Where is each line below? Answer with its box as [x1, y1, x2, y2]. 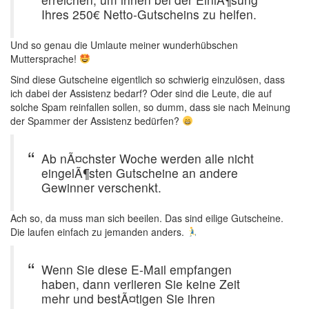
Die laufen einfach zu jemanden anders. [10, 225, 187, 239]
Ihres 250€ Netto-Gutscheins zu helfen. [41, 6, 257, 23]
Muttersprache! [10, 52, 79, 66]
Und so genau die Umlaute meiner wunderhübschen [10, 38, 238, 52]
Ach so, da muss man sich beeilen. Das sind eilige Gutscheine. [10, 211, 283, 225]
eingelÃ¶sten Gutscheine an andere [41, 164, 238, 181]
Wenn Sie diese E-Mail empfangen [41, 261, 232, 278]
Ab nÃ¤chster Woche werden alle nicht [41, 150, 254, 167]
